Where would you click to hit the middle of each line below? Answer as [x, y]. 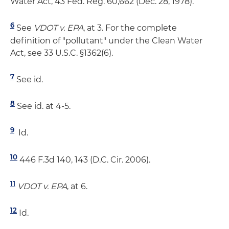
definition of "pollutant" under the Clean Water [106, 40]
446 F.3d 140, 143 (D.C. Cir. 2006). [84, 159]
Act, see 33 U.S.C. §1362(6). [62, 53]
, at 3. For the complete [130, 28]
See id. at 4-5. [43, 106]
